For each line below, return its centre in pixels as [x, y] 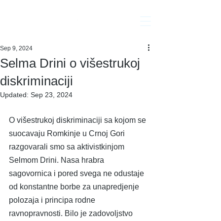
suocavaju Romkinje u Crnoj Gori [68, 133]
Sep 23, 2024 [52, 95]
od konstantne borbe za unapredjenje [75, 187]
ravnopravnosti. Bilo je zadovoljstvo [72, 213]
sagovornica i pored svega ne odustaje [77, 173]
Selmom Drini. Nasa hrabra [57, 160]
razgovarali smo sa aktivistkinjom [68, 147]
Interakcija [48, 22]
